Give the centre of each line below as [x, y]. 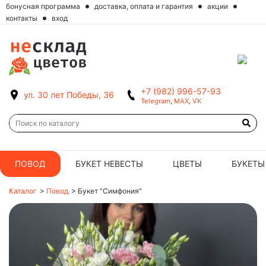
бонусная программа [43, 6]
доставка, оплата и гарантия [144, 6]
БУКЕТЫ [248, 164]
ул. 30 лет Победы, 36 [69, 95]
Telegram [156, 101]
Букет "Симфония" [110, 191]
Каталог [23, 191]
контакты [22, 18]
